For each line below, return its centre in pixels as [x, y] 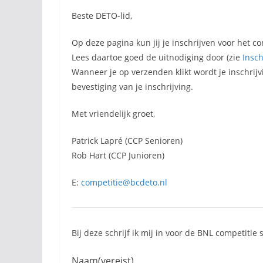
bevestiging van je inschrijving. [132, 87]
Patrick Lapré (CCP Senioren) [127, 141]
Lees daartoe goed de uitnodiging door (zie [157, 57]
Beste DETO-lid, [102, 16]
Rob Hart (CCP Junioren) [118, 155]
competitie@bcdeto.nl [124, 182]
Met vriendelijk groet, [113, 114]
